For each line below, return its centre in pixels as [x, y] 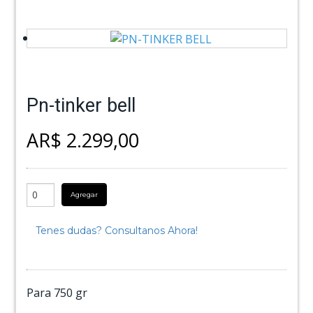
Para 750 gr [57, 292]
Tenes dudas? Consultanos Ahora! [117, 230]
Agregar [85, 194]
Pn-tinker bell [81, 105]
